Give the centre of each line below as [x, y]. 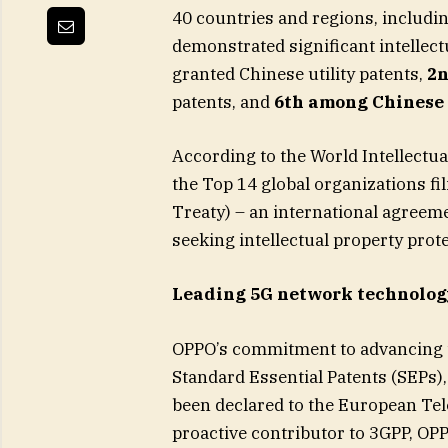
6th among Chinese [358, 102]
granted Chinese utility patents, [299, 74]
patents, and [222, 102]
